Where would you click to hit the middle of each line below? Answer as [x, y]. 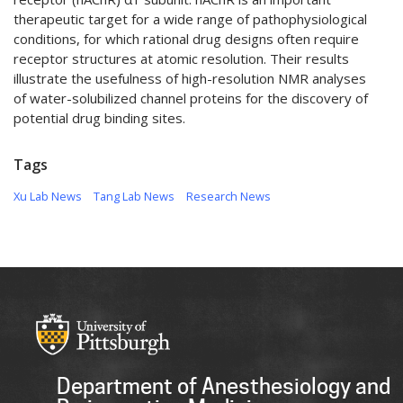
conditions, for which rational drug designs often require [186, 38]
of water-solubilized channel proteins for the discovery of [191, 98]
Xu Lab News [48, 196]
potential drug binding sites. [99, 117]
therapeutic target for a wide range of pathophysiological [190, 18]
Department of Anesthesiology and [224, 387]
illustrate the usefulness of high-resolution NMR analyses [190, 78]
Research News [228, 196]
